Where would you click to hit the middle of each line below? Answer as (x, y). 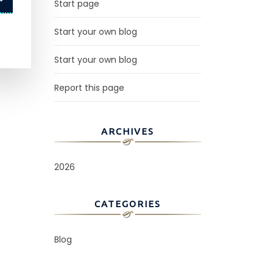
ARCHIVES (128, 132)
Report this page (89, 88)
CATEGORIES (128, 204)
